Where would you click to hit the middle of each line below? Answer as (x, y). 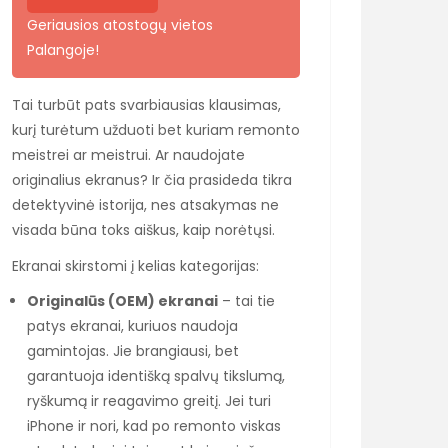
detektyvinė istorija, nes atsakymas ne (145, 204)
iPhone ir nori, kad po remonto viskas (154, 425)
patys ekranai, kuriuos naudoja (132, 325)
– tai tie (246, 300)
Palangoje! (63, 49)
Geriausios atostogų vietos (120, 24)
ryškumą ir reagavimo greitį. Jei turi (149, 400)
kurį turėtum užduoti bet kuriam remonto (156, 129)
